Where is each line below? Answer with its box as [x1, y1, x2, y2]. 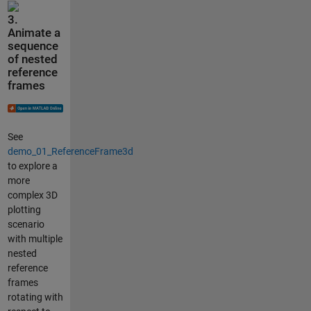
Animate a [7, 26, 60, 40]
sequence [7, 40, 58, 53]
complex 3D [7, 189, 58, 201]
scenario [7, 218, 44, 230]
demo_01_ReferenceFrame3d [7, 145, 133, 157]
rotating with [7, 291, 63, 303]
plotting [7, 203, 41, 215]
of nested [7, 53, 58, 67]
